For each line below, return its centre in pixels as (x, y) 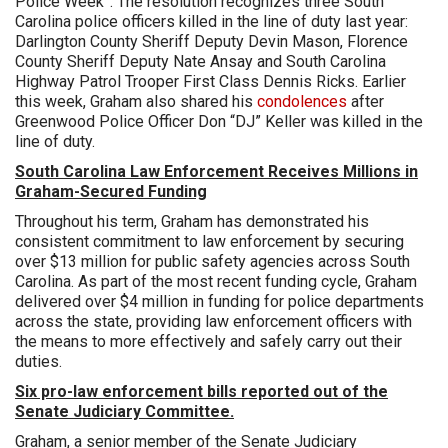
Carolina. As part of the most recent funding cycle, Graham (216, 282)
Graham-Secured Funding (111, 192)
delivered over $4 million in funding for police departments (219, 302)
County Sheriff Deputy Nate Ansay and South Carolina (200, 62)
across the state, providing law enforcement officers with (213, 322)
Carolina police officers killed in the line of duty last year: (211, 22)
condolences (302, 102)
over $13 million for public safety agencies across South (212, 262)
